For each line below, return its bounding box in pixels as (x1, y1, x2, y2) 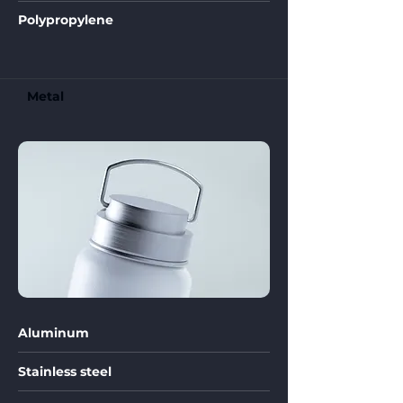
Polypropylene (18, 12, 113, 28)
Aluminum (18, 325, 89, 341)
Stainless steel (18, 363, 112, 380)
